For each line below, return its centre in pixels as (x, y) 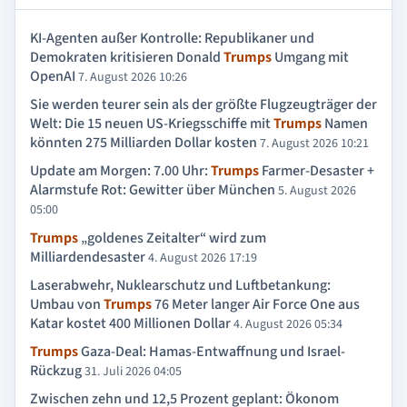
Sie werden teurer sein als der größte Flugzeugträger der (203, 105)
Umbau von (67, 304)
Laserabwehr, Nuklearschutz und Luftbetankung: (180, 285)
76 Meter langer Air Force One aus (256, 304)
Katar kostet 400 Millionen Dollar (130, 323)
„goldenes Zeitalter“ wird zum (172, 238)
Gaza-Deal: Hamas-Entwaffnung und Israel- (212, 352)
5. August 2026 (317, 191)
